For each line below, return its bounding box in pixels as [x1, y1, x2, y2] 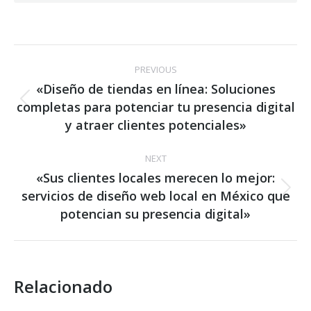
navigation [13, 72, 142, 106]
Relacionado [14, 275, 112, 298]
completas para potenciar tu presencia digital [16, 99, 295, 115]
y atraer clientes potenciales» [65, 117, 246, 133]
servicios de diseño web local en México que [21, 187, 290, 204]
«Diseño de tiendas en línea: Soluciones [35, 81, 276, 97]
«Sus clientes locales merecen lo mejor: [36, 169, 275, 186]
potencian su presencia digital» [60, 205, 251, 222]
